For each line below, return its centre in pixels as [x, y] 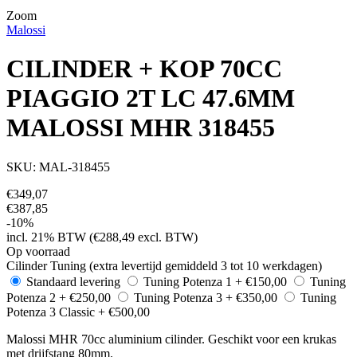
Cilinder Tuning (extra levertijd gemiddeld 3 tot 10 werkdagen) [164, 265]
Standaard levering [73, 281]
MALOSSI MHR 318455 [141, 128]
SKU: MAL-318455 [58, 167]
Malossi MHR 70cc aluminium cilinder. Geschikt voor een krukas [171, 339]
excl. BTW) [166, 237]
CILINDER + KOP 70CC [144, 69]
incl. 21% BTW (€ [53, 237]
